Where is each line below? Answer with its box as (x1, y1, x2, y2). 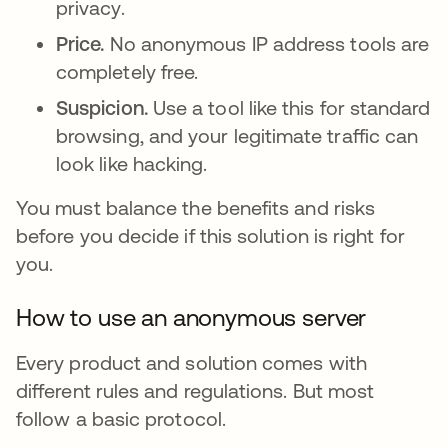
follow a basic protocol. (16, 407, 226, 430)
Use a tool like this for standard (152, 96, 431, 119)
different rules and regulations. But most (16, 379, 375, 402)
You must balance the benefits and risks (16, 196, 376, 219)
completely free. (56, 60, 204, 83)
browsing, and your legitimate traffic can (56, 124, 419, 147)
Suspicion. (56, 96, 153, 119)
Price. (56, 32, 110, 55)
